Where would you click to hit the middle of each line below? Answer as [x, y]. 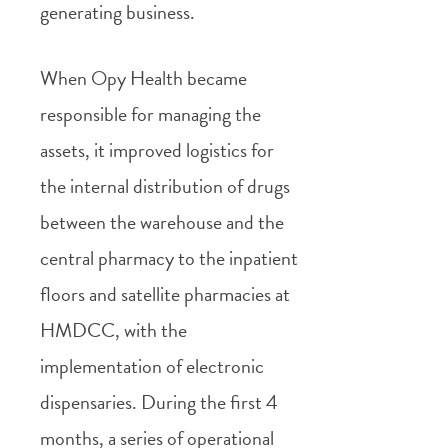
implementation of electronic [152, 365]
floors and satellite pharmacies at [165, 293]
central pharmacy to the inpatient [169, 257]
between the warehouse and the [162, 221]
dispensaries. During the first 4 [159, 401]
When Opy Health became [143, 77]
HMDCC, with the [113, 329]
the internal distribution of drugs [165, 185]
